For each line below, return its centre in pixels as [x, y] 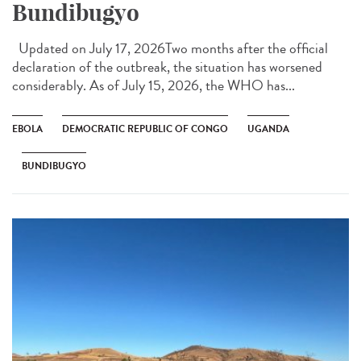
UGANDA [268, 129]
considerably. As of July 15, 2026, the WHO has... [154, 86]
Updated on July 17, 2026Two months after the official [170, 49]
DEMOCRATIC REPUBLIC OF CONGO [145, 129]
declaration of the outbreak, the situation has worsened [167, 67]
